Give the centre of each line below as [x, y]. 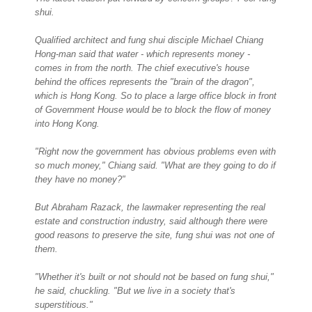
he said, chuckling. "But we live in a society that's [135, 291]
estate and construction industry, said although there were [151, 221]
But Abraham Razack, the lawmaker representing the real [150, 208]
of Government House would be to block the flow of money [153, 110]
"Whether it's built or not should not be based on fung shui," [154, 277]
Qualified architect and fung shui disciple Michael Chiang [149, 40]
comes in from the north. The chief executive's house [142, 68]
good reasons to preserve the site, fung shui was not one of [155, 235]
